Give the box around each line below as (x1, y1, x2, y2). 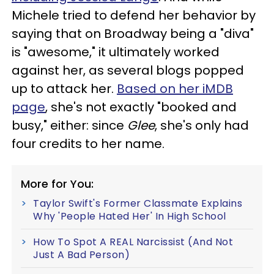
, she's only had (155, 116, 249, 134)
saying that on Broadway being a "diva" (12, 24, 254, 42)
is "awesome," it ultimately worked (12, 43, 220, 61)
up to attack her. (12, 80, 117, 97)
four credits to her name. (12, 135, 165, 152)
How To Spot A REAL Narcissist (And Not (33, 234, 233, 249)
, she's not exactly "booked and (45, 98, 237, 116)
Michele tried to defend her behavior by (12, 6, 256, 24)
